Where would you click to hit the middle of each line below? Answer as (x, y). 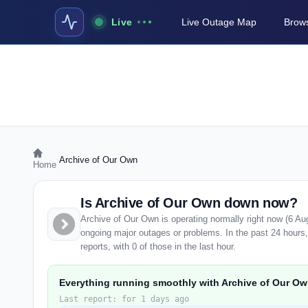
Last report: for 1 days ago (124, 299)
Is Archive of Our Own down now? (189, 203)
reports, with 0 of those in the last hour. (158, 246)
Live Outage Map (219, 22)
